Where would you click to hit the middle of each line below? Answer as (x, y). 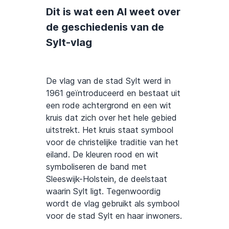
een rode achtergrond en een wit (109, 105)
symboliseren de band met (96, 166)
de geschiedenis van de (105, 27)
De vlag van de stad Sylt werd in (108, 81)
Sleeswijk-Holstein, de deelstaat (107, 179)
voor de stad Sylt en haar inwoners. (114, 215)
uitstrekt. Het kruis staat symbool (110, 130)
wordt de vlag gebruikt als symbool (113, 203)
